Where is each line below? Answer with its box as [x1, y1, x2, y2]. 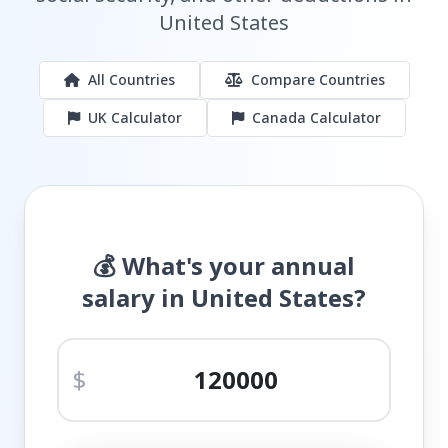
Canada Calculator [251, 108, 381, 127]
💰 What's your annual [93, 249, 355, 282]
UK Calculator [87, 108, 182, 127]
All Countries [87, 70, 175, 89]
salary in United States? [82, 281, 366, 314]
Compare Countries [250, 70, 385, 89]
